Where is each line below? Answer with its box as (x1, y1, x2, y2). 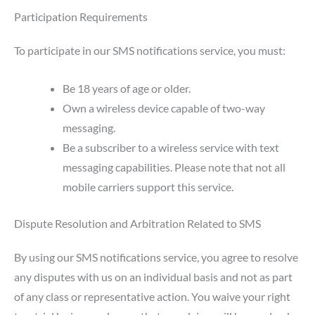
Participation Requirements (14, 9, 148, 23)
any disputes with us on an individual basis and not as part (14, 270, 292, 284)
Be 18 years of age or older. (63, 81, 191, 95)
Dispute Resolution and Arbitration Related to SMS (14, 217, 261, 231)
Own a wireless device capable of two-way (63, 101, 266, 115)
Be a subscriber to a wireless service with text (63, 140, 280, 154)
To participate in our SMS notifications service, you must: (14, 43, 285, 57)
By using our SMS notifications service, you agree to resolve (14, 250, 298, 264)
